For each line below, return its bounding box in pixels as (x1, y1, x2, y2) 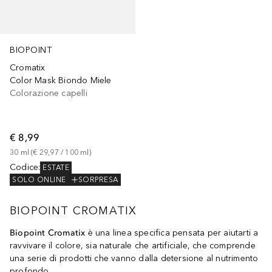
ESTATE (42, 163, 70, 172)
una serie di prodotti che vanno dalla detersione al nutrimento (10, 253, 259, 264)
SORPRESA (78, 175, 118, 185)
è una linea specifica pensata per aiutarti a (85, 228, 259, 239)
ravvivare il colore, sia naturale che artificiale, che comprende (10, 240, 256, 251)
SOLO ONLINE (12, 175, 66, 185)
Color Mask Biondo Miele (10, 75, 112, 86)
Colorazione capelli (10, 88, 87, 99)
